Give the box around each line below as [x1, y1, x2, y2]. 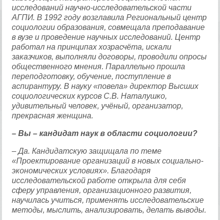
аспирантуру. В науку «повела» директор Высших [12, 82, 199, 90]
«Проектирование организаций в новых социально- [12, 157, 204, 165]
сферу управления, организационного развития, [12, 186, 192, 194]
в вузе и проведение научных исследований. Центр [12, 33, 201, 41]
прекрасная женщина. [12, 111, 94, 120]
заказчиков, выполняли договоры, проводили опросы [12, 53, 207, 61]
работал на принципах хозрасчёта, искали [12, 43, 172, 51]
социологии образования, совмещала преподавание [12, 23, 205, 31]
